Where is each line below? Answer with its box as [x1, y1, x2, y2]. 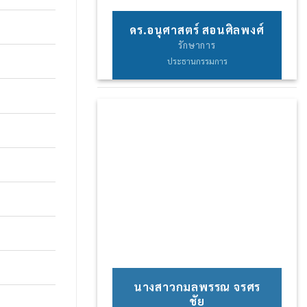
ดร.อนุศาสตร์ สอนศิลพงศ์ [130, 22, 265, 37]
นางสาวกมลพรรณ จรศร [133, 279, 261, 294]
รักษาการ [178, 38, 216, 51]
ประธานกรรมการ [167, 55, 228, 66]
